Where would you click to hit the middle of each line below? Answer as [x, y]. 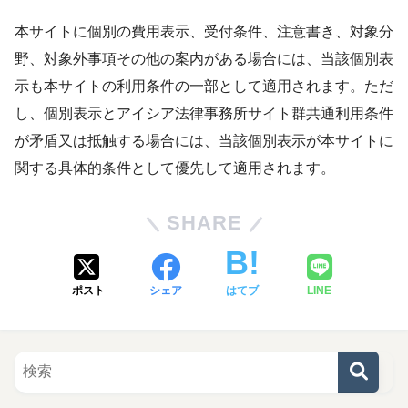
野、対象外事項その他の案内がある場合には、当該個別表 [204, 58]
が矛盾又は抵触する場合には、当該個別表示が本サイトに [204, 140]
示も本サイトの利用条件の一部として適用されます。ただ [204, 86]
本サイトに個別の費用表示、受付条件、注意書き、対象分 [204, 31]
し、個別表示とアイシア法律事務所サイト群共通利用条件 [204, 113]
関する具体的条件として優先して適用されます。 [175, 168]
